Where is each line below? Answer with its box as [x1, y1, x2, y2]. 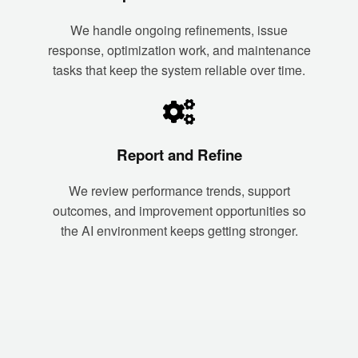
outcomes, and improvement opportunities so [52, 201, 306, 221]
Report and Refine [116, 143, 242, 165]
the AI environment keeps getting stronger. [60, 221, 298, 241]
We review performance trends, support [68, 181, 290, 201]
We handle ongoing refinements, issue [70, 21, 288, 40]
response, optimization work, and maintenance [47, 41, 311, 60]
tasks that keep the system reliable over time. [53, 61, 305, 80]
